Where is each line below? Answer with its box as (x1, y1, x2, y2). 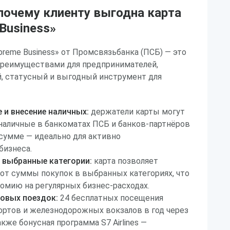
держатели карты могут (89, 107, 185, 117)
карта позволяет (92, 156, 158, 166)
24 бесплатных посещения (58, 193, 163, 203)
